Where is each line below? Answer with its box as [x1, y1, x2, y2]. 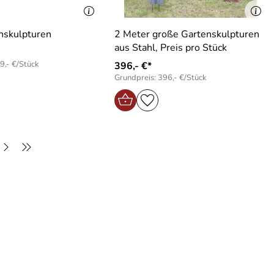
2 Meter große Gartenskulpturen [114, 27, 259, 41]
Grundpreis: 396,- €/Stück [114, 72, 207, 83]
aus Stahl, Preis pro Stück [114, 40, 227, 54]
